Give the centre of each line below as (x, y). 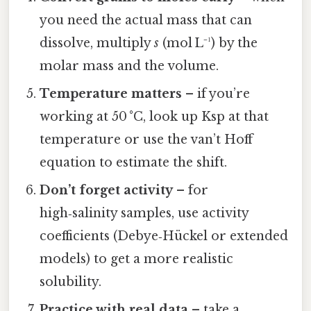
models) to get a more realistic (137, 259)
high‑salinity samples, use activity (144, 213)
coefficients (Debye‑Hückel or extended (164, 236)
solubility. (71, 282)
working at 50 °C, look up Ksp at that (154, 117)
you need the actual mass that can (146, 20)
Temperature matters (111, 94)
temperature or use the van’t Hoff (146, 140)
